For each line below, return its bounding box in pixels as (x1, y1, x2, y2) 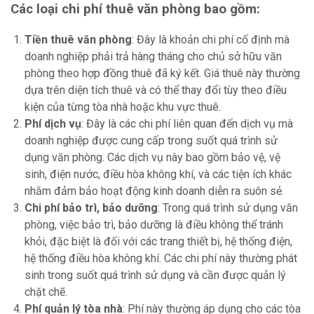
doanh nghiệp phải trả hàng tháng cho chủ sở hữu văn (25, 50, 282, 64)
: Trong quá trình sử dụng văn (158, 201, 298, 215)
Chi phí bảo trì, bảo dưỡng (25, 201, 158, 215)
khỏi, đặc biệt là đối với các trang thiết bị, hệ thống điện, (25, 235, 292, 249)
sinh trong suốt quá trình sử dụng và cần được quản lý (25, 268, 286, 282)
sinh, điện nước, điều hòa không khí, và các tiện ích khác (25, 168, 292, 182)
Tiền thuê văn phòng (25, 33, 132, 47)
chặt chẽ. (25, 285, 67, 299)
